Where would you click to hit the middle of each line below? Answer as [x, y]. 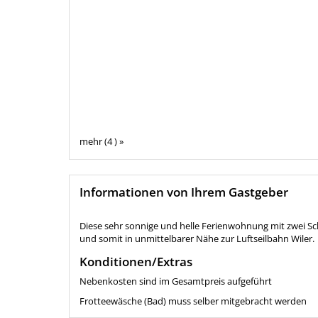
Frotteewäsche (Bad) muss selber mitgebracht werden [193, 301]
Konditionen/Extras [136, 262]
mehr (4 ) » [102, 142]
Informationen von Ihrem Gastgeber [184, 192]
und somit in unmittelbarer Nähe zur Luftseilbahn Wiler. [197, 239]
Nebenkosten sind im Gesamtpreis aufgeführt [176, 281]
